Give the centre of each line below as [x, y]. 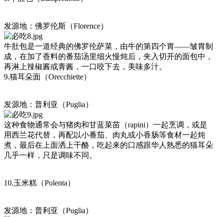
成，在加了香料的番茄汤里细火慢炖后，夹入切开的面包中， [108, 57]
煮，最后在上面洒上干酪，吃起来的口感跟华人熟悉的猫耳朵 [108, 145]
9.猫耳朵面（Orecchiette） [47, 77]
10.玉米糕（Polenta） [39, 183]
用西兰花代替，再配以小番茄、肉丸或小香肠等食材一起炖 [105, 135]
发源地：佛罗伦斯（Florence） [56, 26]
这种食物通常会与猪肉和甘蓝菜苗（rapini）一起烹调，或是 [106, 125]
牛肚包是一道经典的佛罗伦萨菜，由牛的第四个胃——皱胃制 [108, 46]
